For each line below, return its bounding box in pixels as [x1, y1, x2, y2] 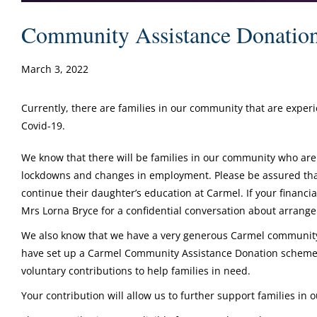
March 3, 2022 [21, 62, 88, 76]
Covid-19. [21, 118, 65, 132]
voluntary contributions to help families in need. [21, 263, 250, 277]
